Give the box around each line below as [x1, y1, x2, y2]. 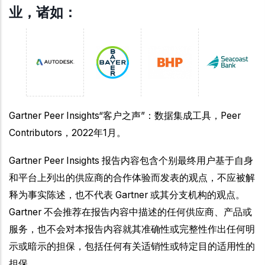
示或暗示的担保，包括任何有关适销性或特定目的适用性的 [9, 240, 255, 252]
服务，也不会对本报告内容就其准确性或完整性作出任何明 [9, 223, 255, 235]
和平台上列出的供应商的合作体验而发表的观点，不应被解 [9, 172, 255, 183]
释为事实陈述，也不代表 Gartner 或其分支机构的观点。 [9, 189, 245, 201]
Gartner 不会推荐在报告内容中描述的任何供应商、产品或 [9, 206, 252, 218]
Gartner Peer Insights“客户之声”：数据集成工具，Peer [9, 109, 241, 121]
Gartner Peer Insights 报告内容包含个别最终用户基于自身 [9, 154, 253, 166]
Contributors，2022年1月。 [9, 127, 126, 138]
